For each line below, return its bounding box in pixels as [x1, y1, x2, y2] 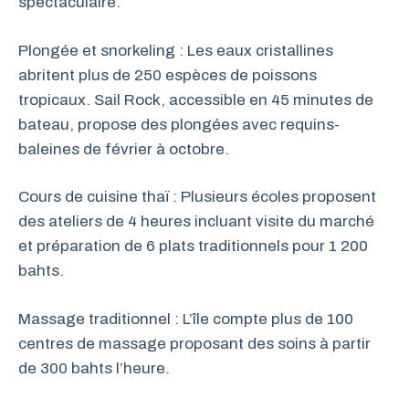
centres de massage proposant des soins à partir [18, 334, 371, 352]
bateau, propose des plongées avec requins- [18, 115, 340, 133]
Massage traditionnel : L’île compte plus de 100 [18, 309, 353, 328]
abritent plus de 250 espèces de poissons [18, 66, 317, 84]
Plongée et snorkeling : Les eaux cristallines [18, 41, 333, 59]
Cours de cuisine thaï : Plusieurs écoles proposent [18, 188, 376, 205]
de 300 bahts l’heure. [18, 359, 170, 377]
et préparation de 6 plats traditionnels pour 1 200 [18, 237, 368, 255]
